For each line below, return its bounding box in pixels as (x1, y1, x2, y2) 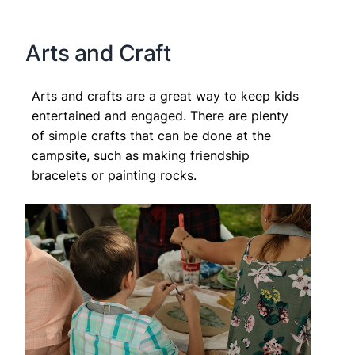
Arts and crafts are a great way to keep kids (32, 88, 299, 105)
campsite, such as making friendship (32, 147, 250, 164)
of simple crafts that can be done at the (32, 128, 271, 144)
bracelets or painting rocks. (32, 167, 197, 184)
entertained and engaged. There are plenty (32, 108, 288, 124)
